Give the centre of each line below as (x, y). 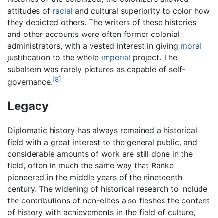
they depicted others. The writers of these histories (102, 22)
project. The (154, 57)
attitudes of (30, 10)
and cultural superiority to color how (141, 10)
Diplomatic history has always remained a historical (102, 130)
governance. (30, 82)
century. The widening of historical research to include (107, 189)
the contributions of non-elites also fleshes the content (109, 200)
